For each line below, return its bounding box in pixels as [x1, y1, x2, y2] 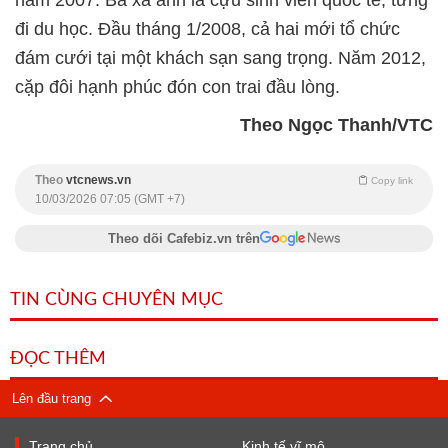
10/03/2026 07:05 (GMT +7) [35, 191, 185, 206]
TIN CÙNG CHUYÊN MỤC [10, 290, 223, 309]
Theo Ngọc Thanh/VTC [240, 114, 433, 135]
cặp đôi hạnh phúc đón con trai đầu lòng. [15, 76, 340, 97]
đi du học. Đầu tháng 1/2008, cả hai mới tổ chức [15, 18, 400, 39]
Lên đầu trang [12, 390, 99, 406]
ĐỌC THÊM [10, 349, 106, 368]
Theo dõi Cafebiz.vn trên [108, 230, 260, 246]
